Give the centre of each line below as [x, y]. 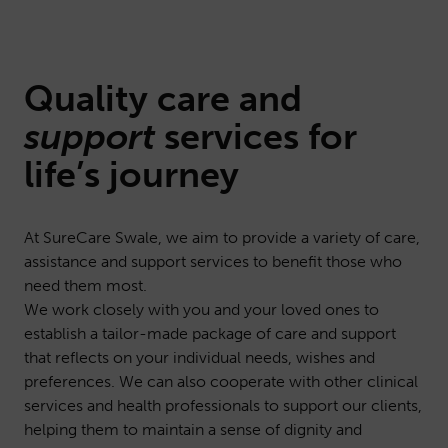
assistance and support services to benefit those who [213, 261]
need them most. [85, 285]
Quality [90, 98]
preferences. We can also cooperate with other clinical [221, 381]
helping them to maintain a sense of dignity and [193, 429]
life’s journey [131, 174]
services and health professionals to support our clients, [223, 405]
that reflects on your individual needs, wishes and [199, 357]
